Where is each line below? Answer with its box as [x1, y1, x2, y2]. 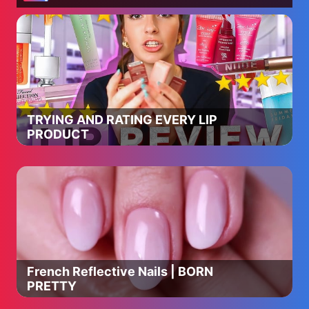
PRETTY [27, 279, 77, 293]
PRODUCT [27, 127, 89, 141]
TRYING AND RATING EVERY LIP [27, 112, 217, 127]
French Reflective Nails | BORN [27, 264, 170, 279]
